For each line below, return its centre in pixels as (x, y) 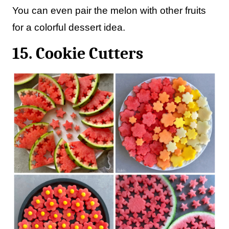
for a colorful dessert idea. (69, 27)
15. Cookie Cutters (78, 53)
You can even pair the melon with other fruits (109, 10)
